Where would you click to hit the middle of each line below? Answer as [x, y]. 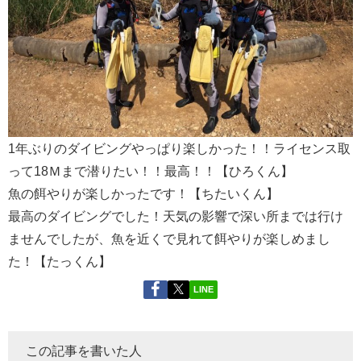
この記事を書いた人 [84, 351]
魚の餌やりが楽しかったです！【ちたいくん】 [143, 193]
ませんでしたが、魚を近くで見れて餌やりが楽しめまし [169, 238]
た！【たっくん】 [60, 261]
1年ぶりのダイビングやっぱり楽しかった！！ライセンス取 [179, 148]
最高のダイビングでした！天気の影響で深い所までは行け [176, 216]
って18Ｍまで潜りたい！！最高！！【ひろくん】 [151, 170]
